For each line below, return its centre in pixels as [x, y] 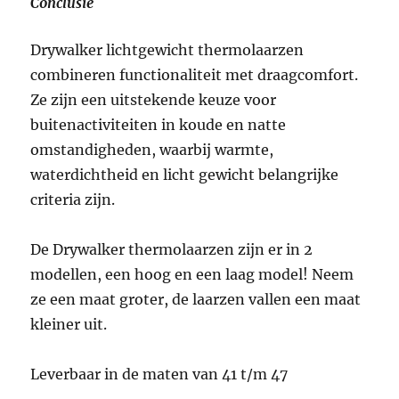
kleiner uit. [69, 324]
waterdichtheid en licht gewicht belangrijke [185, 174]
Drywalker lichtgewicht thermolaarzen [167, 49]
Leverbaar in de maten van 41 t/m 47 [159, 374]
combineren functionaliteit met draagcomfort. [195, 74]
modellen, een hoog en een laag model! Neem [192, 274]
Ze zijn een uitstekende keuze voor [154, 99]
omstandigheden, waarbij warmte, [152, 149]
